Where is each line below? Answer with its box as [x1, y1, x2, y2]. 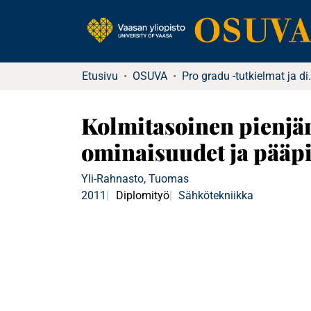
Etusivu [82, 69, 118, 83]
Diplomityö [115, 189, 169, 202]
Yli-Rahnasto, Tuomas [81, 172, 189, 185]
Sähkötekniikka [178, 189, 254, 202]
